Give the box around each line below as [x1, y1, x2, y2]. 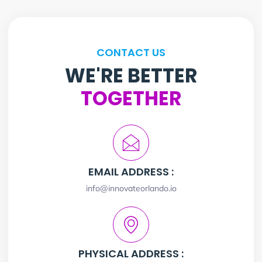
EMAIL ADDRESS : [88, 164, 174, 179]
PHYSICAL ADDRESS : [78, 246, 184, 261]
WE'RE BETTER [65, 61, 197, 89]
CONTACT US [96, 44, 166, 60]
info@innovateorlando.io [85, 182, 177, 194]
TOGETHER [81, 84, 181, 112]
